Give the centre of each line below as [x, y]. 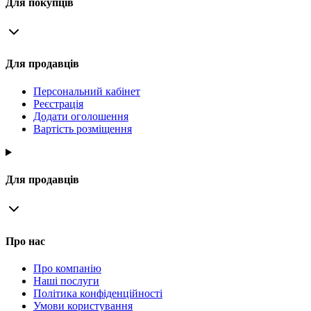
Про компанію [67, 268]
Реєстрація [58, 103]
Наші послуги [66, 280]
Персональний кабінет [87, 91]
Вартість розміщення [83, 128]
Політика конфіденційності [98, 293]
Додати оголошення [81, 116]
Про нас [25, 241]
